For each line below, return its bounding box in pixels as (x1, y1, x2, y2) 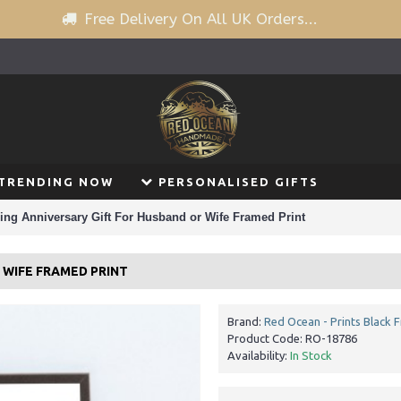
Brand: (227, 315, 264, 328)
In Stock (290, 349, 332, 362)
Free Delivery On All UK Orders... (83, 10, 318, 28)
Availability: (227, 349, 290, 362)
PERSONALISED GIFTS (158, 175, 319, 188)
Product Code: (227, 332, 305, 345)
